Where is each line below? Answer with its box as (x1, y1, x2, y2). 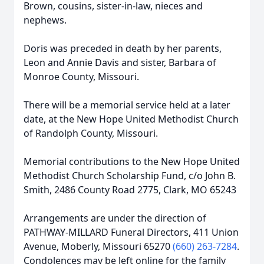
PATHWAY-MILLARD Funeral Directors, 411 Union (24, 226, 239, 239)
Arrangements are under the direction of (24, 212, 206, 225)
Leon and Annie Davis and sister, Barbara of (24, 56, 216, 69)
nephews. (24, 14, 67, 27)
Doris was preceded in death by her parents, (24, 42, 222, 55)
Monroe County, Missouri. (24, 70, 139, 83)
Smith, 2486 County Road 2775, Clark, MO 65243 (24, 183, 236, 196)
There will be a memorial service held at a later (24, 98, 230, 111)
